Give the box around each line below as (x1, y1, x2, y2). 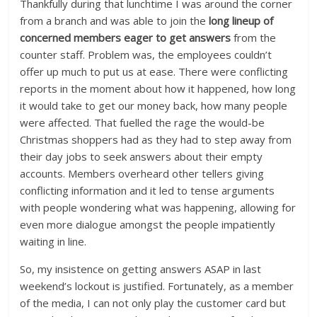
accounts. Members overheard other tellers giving (20, 166, 265, 181)
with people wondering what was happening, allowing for (20, 200, 296, 215)
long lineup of (206, 13, 274, 28)
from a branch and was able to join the (20, 13, 207, 28)
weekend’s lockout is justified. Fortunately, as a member (20, 279, 294, 294)
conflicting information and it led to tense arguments (20, 183, 275, 198)
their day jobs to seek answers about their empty (20, 149, 263, 164)
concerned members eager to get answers (20, 30, 231, 45)
